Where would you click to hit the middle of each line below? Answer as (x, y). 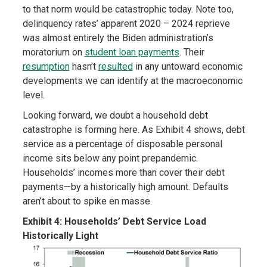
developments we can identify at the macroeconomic (132, 81)
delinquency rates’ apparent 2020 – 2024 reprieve (126, 24)
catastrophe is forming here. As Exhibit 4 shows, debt (133, 130)
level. (33, 95)
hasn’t (84, 67)
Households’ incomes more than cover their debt (123, 173)
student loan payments (132, 52)
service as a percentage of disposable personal (122, 144)
